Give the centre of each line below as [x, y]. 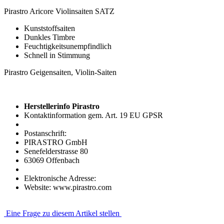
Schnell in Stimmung [57, 55]
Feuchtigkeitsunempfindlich [68, 46]
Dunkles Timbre [49, 37]
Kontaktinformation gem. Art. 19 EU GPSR [93, 115]
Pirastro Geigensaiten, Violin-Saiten [60, 72]
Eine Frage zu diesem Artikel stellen [63, 213]
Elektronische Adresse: [60, 178]
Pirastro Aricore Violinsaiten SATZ [59, 11]
